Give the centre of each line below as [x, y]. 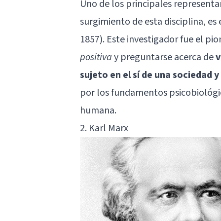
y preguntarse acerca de [164, 57]
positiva [96, 57]
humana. [98, 110]
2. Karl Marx [104, 128]
